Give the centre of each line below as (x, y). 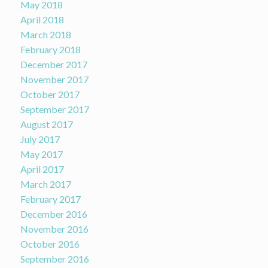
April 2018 (42, 20)
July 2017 (40, 139)
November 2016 (54, 229)
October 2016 (50, 244)
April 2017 (42, 169)
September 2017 (54, 109)
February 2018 (50, 50)
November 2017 (54, 80)
